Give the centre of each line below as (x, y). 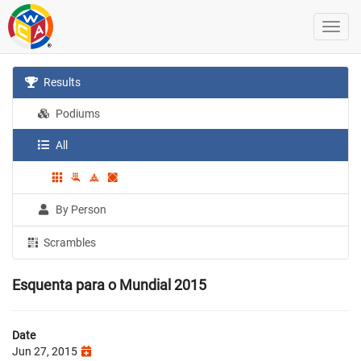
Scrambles (69, 242)
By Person (80, 209)
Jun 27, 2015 (46, 351)
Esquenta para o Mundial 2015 (109, 284)
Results (61, 82)
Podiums (77, 114)
